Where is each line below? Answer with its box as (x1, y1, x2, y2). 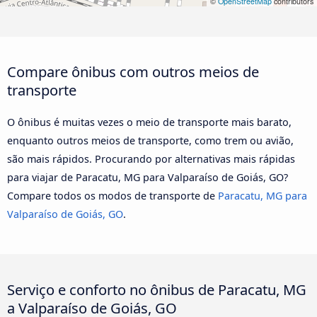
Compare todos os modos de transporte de (7, 189, 218, 203)
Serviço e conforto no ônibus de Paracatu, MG (7, 279, 306, 299)
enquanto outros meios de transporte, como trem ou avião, (7, 134, 294, 148)
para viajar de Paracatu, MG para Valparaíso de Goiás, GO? (7, 171, 288, 185)
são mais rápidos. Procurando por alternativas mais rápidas (7, 152, 295, 166)
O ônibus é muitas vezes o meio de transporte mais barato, (7, 115, 292, 129)
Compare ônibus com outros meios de (7, 62, 259, 82)
